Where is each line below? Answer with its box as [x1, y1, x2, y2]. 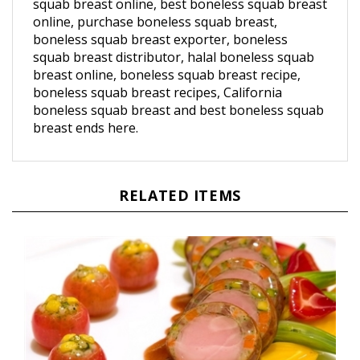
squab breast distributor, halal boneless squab [33, 29, 314, 47]
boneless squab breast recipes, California [33, 64, 282, 83]
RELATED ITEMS [119, 166, 241, 186]
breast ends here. [33, 100, 138, 118]
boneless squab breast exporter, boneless [33, 11, 288, 30]
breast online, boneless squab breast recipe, [33, 47, 301, 65]
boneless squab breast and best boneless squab [33, 82, 324, 100]
